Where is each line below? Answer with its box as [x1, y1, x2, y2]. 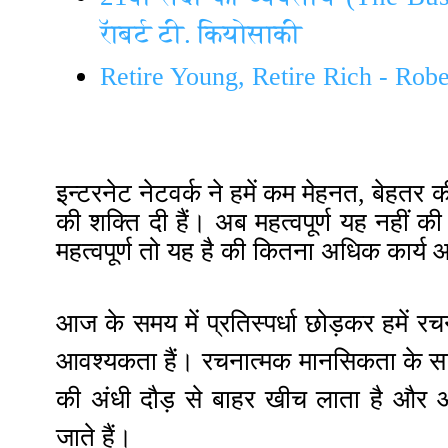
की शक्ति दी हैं [56, 208, 189, 238]
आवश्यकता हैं [56, 347, 178, 377]
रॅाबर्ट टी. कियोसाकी [100, 19, 302, 49]
